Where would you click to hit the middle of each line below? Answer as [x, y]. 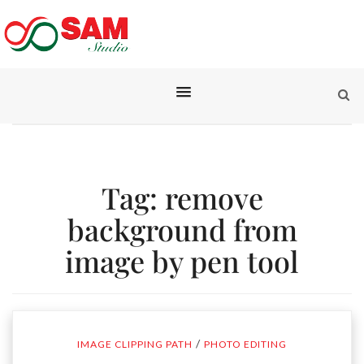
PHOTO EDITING [245, 344]
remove [214, 197]
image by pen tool [182, 261]
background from [182, 229]
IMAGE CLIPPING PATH [135, 344]
